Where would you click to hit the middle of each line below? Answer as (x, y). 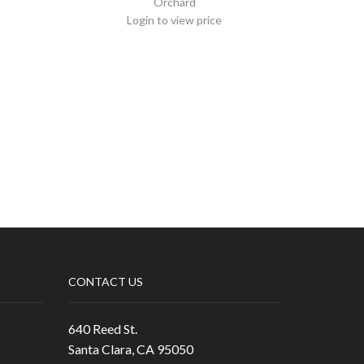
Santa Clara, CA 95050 (130, 349)
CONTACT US (105, 281)
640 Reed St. (102, 329)
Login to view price (175, 19)
